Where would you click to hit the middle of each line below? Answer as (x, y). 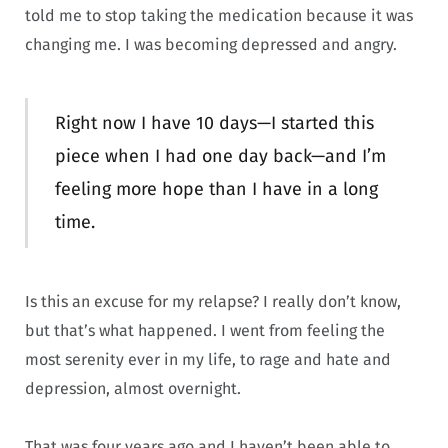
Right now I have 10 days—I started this (214, 122)
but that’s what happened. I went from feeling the (205, 330)
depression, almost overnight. (133, 388)
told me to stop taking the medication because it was (219, 16)
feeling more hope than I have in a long (216, 188)
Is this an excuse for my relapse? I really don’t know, (213, 301)
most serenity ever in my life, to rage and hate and (208, 359)
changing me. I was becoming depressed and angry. (211, 45)
